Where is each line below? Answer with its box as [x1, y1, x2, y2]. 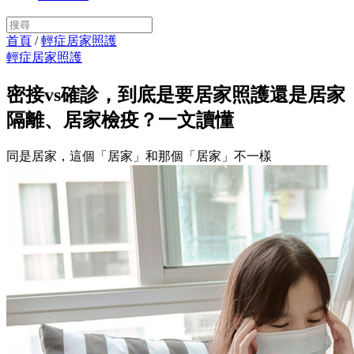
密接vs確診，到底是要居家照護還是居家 [6, 84, 345, 105]
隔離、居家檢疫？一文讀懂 [6, 109, 234, 130]
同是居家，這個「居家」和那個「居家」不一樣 [6, 149, 272, 163]
